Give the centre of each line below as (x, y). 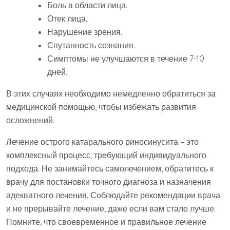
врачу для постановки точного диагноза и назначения (109, 182)
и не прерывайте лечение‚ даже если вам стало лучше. (111, 209)
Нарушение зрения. (85, 32)
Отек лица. (67, 19)
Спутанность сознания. (91, 45)
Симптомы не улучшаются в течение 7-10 (126, 59)
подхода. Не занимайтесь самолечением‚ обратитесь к (110, 169)
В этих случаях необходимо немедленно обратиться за (111, 94)
